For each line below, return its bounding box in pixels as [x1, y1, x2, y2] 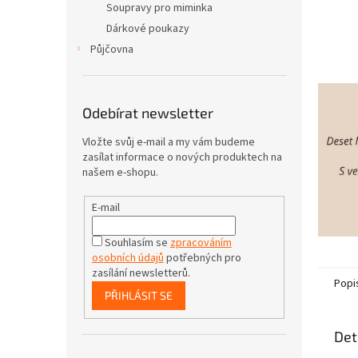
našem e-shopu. [82, 165, 158, 181]
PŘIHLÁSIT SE [104, 288, 173, 302]
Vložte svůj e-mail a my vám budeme [82, 134, 255, 150]
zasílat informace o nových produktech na [82, 149, 282, 165]
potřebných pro [163, 249, 241, 266]
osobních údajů [91, 249, 164, 266]
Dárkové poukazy [106, 21, 189, 37]
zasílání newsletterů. [91, 265, 190, 281]
